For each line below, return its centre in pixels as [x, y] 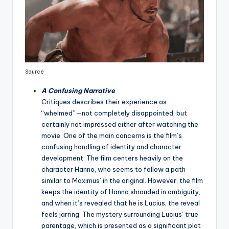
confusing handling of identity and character [111, 146]
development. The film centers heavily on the [112, 158]
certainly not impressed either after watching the [120, 124]
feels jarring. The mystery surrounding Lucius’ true [120, 214]
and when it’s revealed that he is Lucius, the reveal [121, 203]
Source [35, 72]
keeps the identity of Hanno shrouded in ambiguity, [121, 191]
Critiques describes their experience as [104, 101]
